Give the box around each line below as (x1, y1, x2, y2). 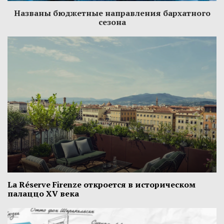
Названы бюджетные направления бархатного (13, 7, 210, 19)
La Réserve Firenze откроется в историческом (7, 179, 195, 190)
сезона (98, 16, 126, 28)
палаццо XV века (7, 188, 79, 199)
